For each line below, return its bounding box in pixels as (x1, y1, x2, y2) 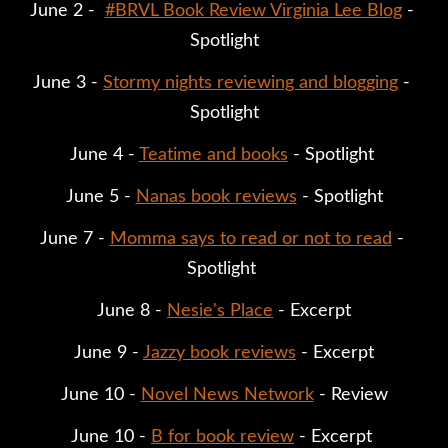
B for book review (151, 427, 294, 446)
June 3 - (33, 73, 103, 92)
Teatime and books (138, 145, 288, 164)
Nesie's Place (167, 301, 273, 320)
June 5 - (65, 187, 136, 206)
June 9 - (74, 343, 143, 362)
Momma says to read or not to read (109, 229, 392, 248)
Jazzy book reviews (143, 343, 296, 362)
